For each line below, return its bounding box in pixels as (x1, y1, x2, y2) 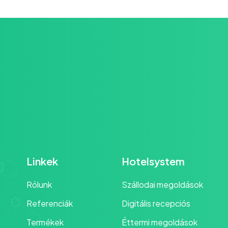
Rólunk (26, 179, 52, 190)
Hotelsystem (121, 155, 185, 167)
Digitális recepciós (121, 198, 190, 209)
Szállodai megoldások (121, 179, 203, 190)
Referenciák (26, 198, 73, 209)
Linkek (26, 155, 59, 167)
